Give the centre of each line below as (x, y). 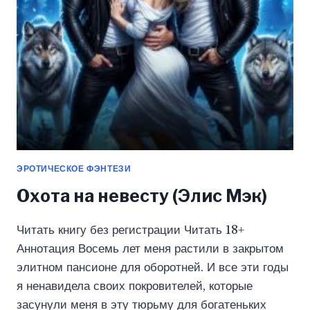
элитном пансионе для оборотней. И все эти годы (153, 267)
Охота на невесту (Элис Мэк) (142, 195)
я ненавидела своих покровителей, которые (135, 286)
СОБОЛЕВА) (90, 14)
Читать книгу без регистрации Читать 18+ (130, 230)
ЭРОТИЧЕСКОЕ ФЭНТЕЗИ (74, 168)
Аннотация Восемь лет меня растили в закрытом (150, 248)
